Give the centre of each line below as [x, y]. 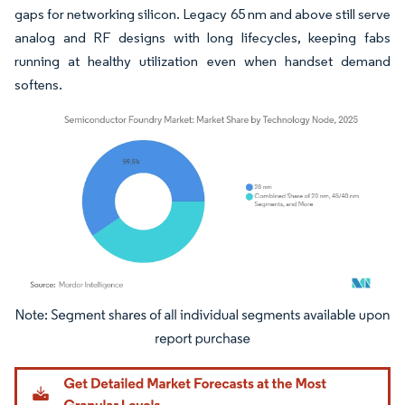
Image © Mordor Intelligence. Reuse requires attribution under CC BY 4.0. [192, 318]
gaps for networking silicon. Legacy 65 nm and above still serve [202, 14]
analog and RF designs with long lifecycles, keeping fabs [202, 38]
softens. [40, 85]
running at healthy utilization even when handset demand [202, 61]
